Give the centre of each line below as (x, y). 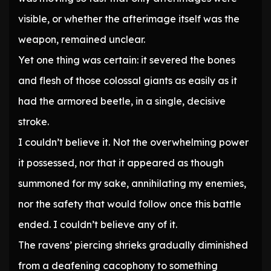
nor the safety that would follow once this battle (130, 204)
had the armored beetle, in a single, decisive (122, 101)
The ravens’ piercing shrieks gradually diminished (133, 245)
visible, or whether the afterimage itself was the (129, 19)
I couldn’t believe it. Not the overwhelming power (133, 142)
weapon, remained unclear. (82, 40)
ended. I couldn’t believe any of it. (98, 225)
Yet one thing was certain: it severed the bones (127, 60)
